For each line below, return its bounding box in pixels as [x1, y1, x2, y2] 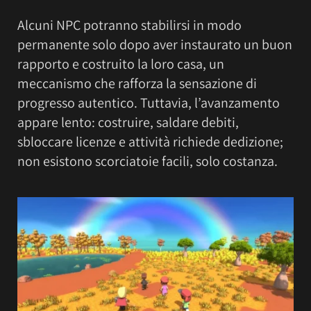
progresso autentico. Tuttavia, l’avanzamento [17, 94, 280, 112]
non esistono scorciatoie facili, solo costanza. [17, 152, 278, 171]
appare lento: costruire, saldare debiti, [17, 113, 239, 132]
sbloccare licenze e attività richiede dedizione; [17, 133, 283, 151]
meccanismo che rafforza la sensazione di [17, 74, 257, 93]
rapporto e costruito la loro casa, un [17, 55, 224, 74]
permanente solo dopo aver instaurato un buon [17, 35, 292, 54]
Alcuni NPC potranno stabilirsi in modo [17, 16, 242, 35]
